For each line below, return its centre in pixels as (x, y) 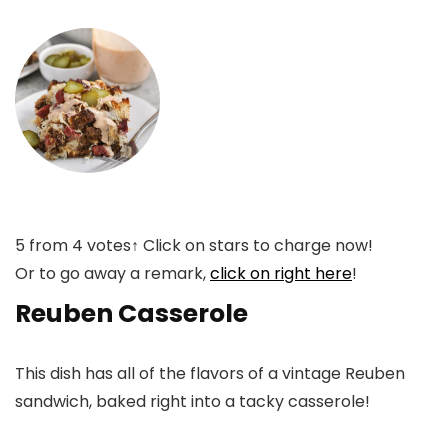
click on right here (281, 274)
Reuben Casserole (131, 314)
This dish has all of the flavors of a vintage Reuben (210, 374)
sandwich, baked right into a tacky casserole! (192, 402)
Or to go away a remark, (112, 274)
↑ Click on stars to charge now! (252, 246)
